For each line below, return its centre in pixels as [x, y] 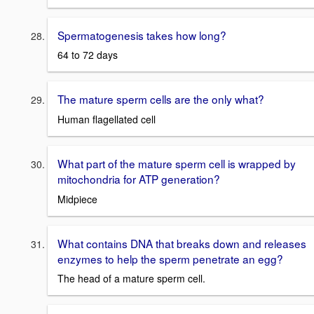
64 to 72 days [88, 55]
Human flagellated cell [107, 119]
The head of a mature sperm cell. [131, 279]
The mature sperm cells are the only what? [161, 99]
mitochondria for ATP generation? [139, 178]
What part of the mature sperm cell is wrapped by [177, 163]
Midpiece [77, 199]
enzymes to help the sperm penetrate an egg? [170, 258]
